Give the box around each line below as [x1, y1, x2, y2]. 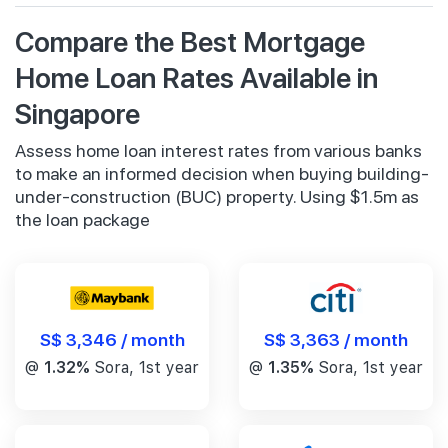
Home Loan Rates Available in [15, 57, 378, 95]
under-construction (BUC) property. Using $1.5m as [15, 185, 419, 207]
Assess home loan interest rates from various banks [15, 139, 422, 161]
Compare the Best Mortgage [15, 21, 365, 59]
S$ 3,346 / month [39, 326, 185, 350]
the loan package [15, 208, 150, 230]
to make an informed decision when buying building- [15, 162, 429, 184]
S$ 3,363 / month [264, 326, 408, 350]
